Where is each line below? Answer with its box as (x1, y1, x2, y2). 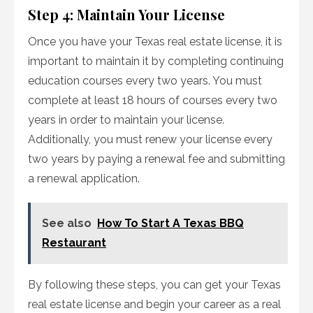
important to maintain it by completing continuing (28, 54, 284, 68)
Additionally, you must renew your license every (28, 133, 272, 147)
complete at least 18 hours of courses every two (28, 94, 277, 108)
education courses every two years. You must (28, 74, 262, 88)
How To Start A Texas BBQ (97, 217, 244, 231)
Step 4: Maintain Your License (28, 5, 225, 24)
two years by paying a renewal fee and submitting (28, 152, 285, 166)
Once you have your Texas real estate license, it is (28, 35, 282, 49)
